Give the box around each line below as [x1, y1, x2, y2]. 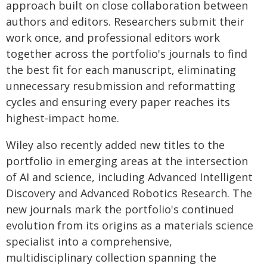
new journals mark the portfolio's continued [6, 202, 234, 216]
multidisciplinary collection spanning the [6, 250, 216, 265]
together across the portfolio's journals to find [6, 46, 247, 61]
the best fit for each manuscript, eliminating [6, 63, 236, 77]
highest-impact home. [6, 111, 119, 125]
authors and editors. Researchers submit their [6, 14, 244, 29]
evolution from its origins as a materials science [6, 218, 253, 232]
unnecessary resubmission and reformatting [6, 79, 235, 93]
